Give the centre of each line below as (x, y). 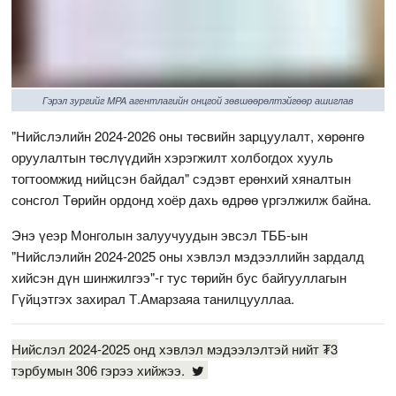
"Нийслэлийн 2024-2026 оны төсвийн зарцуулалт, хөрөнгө (188, 135)
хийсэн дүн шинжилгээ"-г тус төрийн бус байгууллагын (179, 277)
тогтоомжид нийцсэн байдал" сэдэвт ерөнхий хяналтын (182, 178)
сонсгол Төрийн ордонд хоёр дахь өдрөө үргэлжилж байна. (192, 199)
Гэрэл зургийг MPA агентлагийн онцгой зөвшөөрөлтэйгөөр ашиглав (198, 100)
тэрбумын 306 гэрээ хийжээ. (100, 369)
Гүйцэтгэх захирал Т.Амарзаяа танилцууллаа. (155, 298)
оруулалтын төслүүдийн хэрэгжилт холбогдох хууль (173, 156)
